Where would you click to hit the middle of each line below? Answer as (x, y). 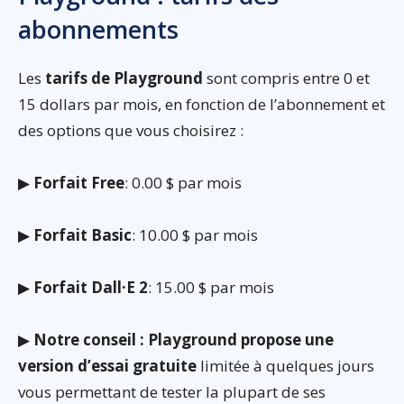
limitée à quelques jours (285, 366)
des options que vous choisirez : (131, 131)
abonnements (98, 30)
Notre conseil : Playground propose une (184, 340)
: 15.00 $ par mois (211, 288)
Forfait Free (79, 183)
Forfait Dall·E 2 (91, 288)
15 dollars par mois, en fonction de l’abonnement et (202, 105)
